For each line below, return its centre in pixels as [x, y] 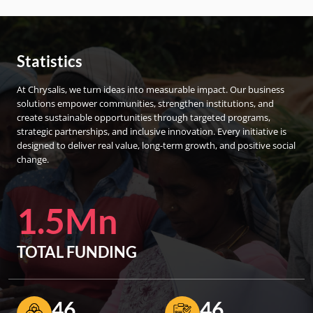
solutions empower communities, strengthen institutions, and [145, 103]
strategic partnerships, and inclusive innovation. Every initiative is [152, 131]
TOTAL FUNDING [77, 252]
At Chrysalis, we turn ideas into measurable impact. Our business [151, 89]
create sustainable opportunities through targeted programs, [144, 117]
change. [33, 159]
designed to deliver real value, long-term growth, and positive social [156, 145]
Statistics [50, 61]
